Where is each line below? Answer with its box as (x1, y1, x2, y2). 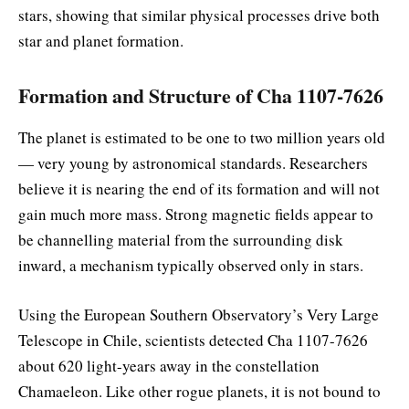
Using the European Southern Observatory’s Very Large (18, 304, 379, 326)
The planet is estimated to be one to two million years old (18, 126, 385, 148)
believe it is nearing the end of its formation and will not (18, 177, 380, 199)
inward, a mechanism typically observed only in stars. (18, 254, 363, 276)
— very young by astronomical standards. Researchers (18, 152, 368, 173)
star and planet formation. (18, 30, 184, 52)
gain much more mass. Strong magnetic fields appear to (18, 203, 373, 225)
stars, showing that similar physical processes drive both (18, 5, 380, 26)
